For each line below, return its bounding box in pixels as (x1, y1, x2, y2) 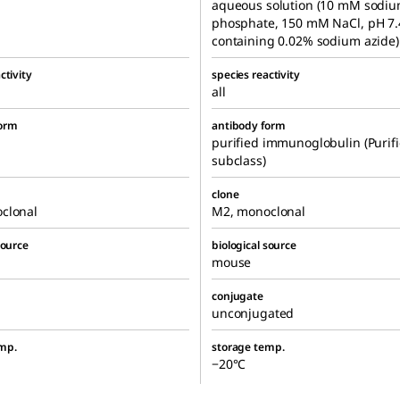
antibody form (212, 117, 286, 133)
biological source (212, 237, 296, 253)
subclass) (212, 151, 266, 169)
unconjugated (212, 304, 295, 321)
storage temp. (212, 338, 285, 354)
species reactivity (212, 66, 300, 82)
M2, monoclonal (212, 202, 306, 220)
